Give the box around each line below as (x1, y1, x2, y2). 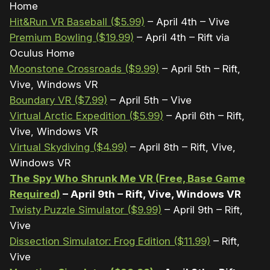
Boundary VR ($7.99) (10, 93, 107, 106)
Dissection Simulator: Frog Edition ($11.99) (10, 234, 210, 247)
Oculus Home (10, 46, 75, 59)
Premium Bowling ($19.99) (10, 31, 134, 43)
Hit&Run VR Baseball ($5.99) (10, 15, 145, 28)
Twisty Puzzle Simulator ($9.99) (10, 203, 162, 216)
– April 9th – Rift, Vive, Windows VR (60, 187, 241, 200)
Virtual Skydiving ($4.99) (10, 140, 127, 153)
